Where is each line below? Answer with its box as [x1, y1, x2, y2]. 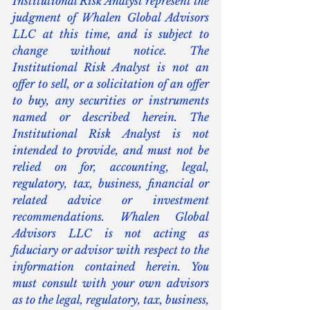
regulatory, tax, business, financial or [12, 176, 209, 191]
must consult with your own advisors [12, 276, 209, 291]
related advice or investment [12, 193, 209, 208]
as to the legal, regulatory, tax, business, [12, 293, 209, 307]
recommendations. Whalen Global [12, 210, 209, 224]
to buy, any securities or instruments [12, 93, 209, 108]
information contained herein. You [12, 259, 209, 274]
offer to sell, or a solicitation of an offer [12, 77, 209, 91]
